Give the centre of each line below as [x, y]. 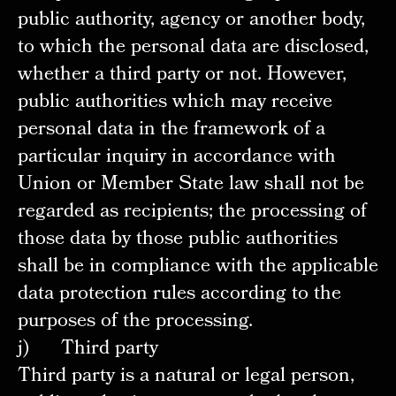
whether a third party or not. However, [182, 76]
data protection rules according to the [179, 295]
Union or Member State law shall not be [190, 186]
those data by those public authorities [177, 240]
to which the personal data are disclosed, [193, 49]
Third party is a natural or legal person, [186, 377]
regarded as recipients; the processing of [192, 213]
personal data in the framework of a [171, 131]
